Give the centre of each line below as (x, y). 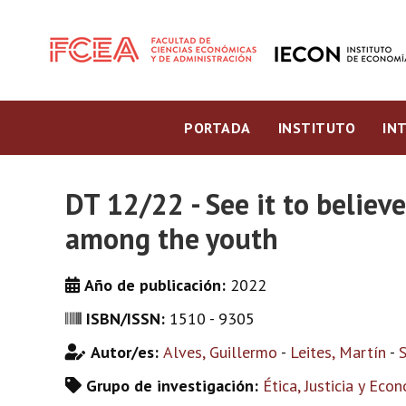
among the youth (172, 238)
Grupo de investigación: (174, 386)
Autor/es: (127, 352)
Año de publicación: (157, 285)
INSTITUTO (316, 128)
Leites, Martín (338, 352)
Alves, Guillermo (220, 352)
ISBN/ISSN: (128, 319)
